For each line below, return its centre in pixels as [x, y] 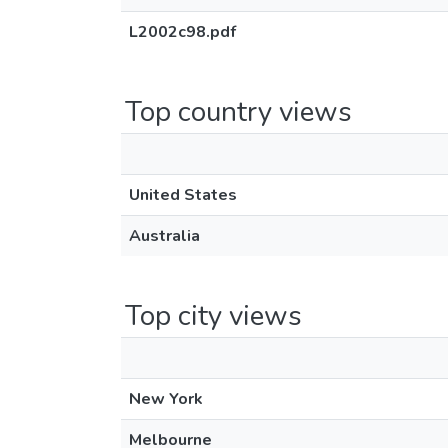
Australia [164, 236]
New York [166, 399]
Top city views [213, 316]
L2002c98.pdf [182, 32]
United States [183, 195]
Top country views [238, 112]
